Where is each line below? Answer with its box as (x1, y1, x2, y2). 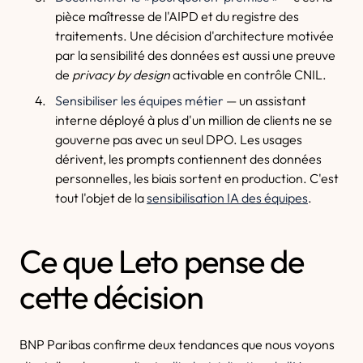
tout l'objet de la (55, 190, 147, 206)
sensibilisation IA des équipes (147, 190, 308, 206)
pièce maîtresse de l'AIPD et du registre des (55, 8, 299, 24)
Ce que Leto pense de (19, 241, 304, 281)
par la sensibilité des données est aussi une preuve (55, 47, 335, 63)
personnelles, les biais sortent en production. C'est (55, 170, 339, 186)
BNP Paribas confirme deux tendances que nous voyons (19, 336, 335, 352)
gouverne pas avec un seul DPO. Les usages (55, 131, 302, 147)
